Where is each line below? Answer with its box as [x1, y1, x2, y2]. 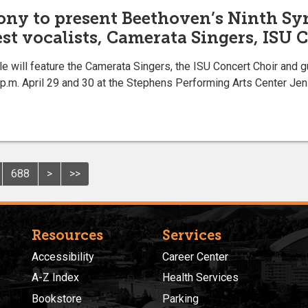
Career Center [162, 250, 228, 263]
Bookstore [32, 291, 82, 305]
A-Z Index [32, 271, 79, 285]
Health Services [162, 271, 239, 285]
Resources [32, 226, 103, 243]
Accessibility [32, 250, 94, 263]
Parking [162, 291, 199, 305]
